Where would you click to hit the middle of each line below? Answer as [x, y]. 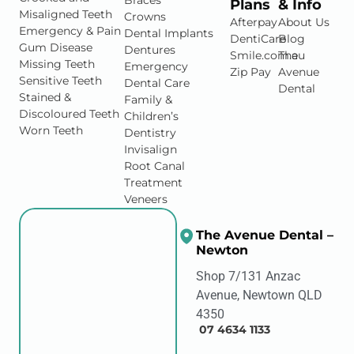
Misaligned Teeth [66, 15]
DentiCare [258, 39]
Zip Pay [250, 72]
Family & [149, 100]
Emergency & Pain [70, 31]
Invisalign [151, 150]
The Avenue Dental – [265, 235]
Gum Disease [56, 48]
